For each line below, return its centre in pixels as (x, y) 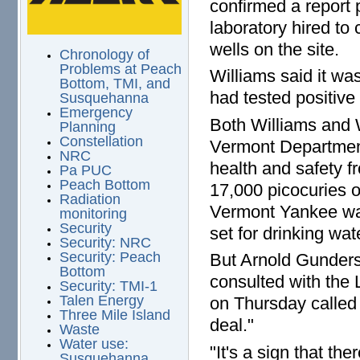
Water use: (94, 344)
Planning (87, 127)
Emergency (96, 113)
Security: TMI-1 (108, 286)
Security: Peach (110, 258)
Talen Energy (101, 301)
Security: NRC (105, 243)
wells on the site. (275, 49)
